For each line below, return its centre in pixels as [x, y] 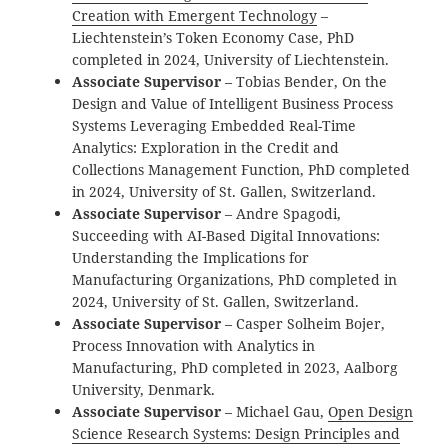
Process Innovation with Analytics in [194, 345]
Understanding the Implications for [191, 257]
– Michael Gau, [275, 411]
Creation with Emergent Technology [195, 15]
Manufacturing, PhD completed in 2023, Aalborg [235, 367]
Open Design [371, 411]
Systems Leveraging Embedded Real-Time [214, 125]
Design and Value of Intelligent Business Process [233, 103]
